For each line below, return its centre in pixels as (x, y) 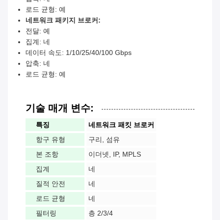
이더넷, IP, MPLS (115, 154)
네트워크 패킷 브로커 (121, 125)
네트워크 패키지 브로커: (63, 20)
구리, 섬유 (104, 140)
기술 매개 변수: (60, 108)
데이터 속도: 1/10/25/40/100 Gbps (79, 53)
